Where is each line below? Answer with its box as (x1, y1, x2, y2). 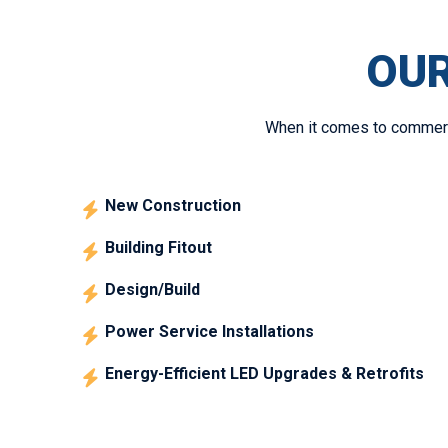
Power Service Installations (104, 321, 314, 341)
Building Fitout (104, 237, 212, 257)
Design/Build (104, 279, 200, 299)
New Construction (104, 195, 241, 215)
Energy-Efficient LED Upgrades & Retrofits (104, 363, 424, 383)
